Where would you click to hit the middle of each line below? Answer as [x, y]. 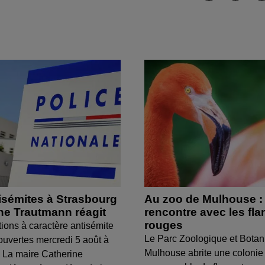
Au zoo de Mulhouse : [203, 199]
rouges [164, 225]
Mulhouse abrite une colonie [204, 253]
